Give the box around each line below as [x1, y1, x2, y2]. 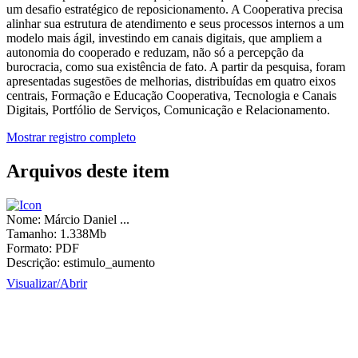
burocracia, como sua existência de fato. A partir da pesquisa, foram [6, 60, 345, 74]
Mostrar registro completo [6, 130, 136, 145]
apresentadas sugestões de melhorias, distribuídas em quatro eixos [6, 74, 336, 89]
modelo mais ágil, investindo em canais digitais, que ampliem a [6, 31, 322, 46]
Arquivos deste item [6, 161, 169, 182]
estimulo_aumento [63, 256, 155, 269]
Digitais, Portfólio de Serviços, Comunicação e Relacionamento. [6, 103, 330, 117]
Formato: [6, 241, 52, 255]
